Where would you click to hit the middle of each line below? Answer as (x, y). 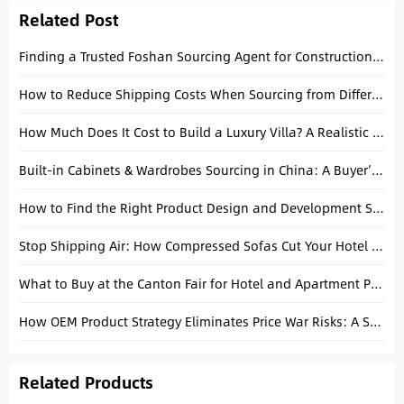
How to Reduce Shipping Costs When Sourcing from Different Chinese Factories (377, 94)
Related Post (68, 19)
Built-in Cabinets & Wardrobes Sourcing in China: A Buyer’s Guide (377, 170)
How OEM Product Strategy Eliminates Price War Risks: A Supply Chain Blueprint (375, 321)
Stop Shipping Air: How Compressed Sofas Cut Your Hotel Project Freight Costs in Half (377, 245)
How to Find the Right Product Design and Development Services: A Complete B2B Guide (378, 207)
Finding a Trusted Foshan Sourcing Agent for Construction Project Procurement (378, 56)
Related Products (86, 381)
